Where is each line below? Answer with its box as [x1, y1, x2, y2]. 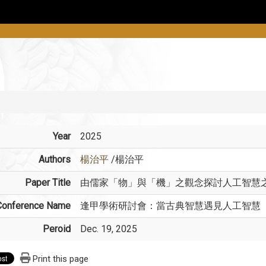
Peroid [42, 223, 71, 235]
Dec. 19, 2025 [80, 223, 137, 235]
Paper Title [24, 176, 71, 188]
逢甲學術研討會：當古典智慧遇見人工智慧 [80, 199, 261, 211]
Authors [38, 153, 71, 165]
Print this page [32, 253, 88, 264]
